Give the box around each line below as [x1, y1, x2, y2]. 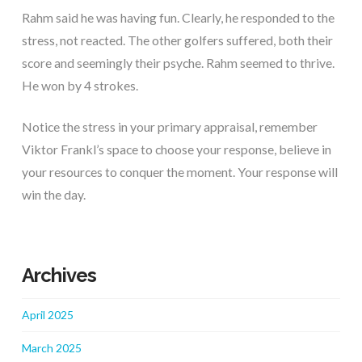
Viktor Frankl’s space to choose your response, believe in [21, 141, 331, 158]
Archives [21, 263, 97, 287]
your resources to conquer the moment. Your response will [21, 164, 338, 180]
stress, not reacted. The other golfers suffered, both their [21, 32, 333, 48]
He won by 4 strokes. [21, 77, 138, 93]
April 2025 [21, 308, 74, 322]
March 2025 [21, 340, 82, 355]
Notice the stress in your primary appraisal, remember [21, 119, 318, 135]
